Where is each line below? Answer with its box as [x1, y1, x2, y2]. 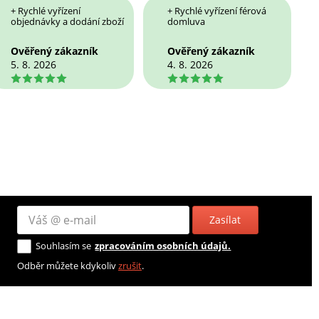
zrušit [117, 259, 142, 273]
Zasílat [209, 213, 241, 227]
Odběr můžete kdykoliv [16, 259, 118, 273]
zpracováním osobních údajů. [95, 239, 231, 253]
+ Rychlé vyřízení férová [167, 4, 267, 17]
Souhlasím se [36, 239, 92, 253]
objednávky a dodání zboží [10, 14, 124, 28]
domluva [167, 14, 206, 28]
